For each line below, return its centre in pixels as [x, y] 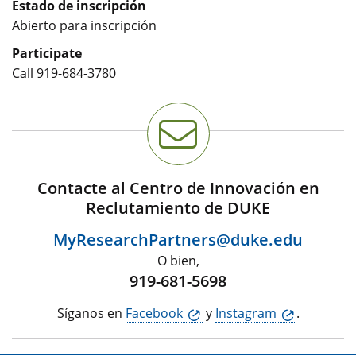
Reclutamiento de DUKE [178, 208]
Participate [47, 53]
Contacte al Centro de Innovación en [178, 188]
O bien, [178, 261]
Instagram [246, 313]
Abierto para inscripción [84, 25]
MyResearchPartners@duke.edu [178, 240]
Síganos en [91, 313]
